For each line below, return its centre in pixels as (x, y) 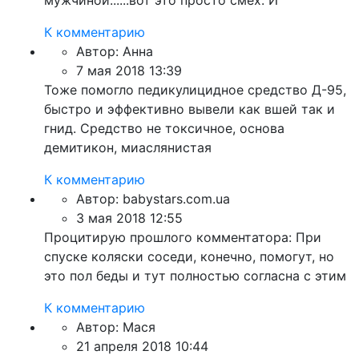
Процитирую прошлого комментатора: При (183, 237)
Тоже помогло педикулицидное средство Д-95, (195, 90)
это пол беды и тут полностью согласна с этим (195, 276)
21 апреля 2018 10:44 (142, 346)
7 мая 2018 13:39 (129, 71)
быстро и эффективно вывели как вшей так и (190, 109)
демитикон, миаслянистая (128, 147)
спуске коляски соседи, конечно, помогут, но (189, 256)
